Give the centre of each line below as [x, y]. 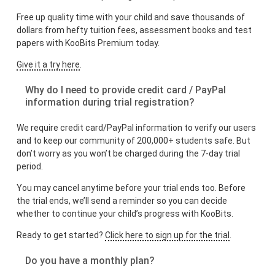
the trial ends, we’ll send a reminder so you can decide [122, 201]
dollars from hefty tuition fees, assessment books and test [134, 30]
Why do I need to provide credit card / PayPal [126, 90]
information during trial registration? [110, 103]
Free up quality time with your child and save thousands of [131, 17]
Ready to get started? [61, 235]
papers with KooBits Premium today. [88, 43]
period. [30, 167]
